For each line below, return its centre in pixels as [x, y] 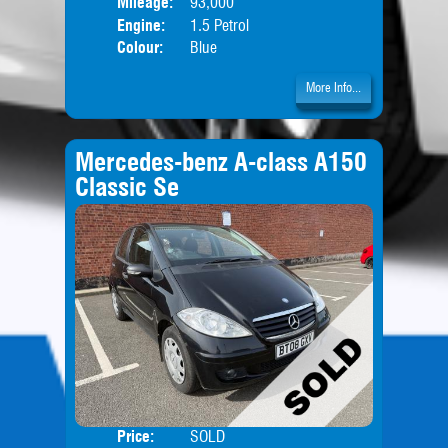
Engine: [141, 25]
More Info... [334, 87]
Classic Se [126, 186]
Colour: [140, 48]
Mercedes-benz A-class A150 [220, 161]
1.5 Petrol [219, 25]
